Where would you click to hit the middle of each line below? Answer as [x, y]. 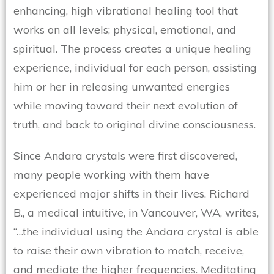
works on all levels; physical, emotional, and [125, 30]
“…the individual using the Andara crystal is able [136, 232]
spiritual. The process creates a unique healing [132, 49]
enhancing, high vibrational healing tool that [126, 11]
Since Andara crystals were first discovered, [125, 156]
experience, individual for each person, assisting [135, 68]
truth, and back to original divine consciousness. [135, 125]
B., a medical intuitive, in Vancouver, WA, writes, [136, 213]
